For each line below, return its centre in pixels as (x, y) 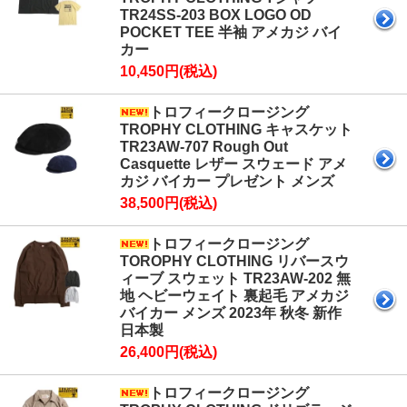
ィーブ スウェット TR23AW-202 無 (235, 279)
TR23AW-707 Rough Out (204, 147)
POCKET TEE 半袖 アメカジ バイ (231, 33)
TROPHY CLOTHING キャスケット (236, 130)
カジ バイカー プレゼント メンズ (227, 182)
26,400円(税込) (169, 352)
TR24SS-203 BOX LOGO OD (216, 15)
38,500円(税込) (169, 203)
